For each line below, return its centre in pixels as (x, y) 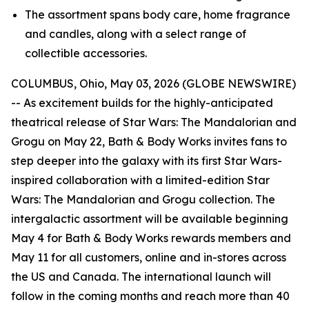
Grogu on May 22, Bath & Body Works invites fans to (149, 141)
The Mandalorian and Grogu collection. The (159, 199)
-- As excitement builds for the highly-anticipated (142, 103)
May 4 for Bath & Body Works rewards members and (151, 238)
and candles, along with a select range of (136, 34)
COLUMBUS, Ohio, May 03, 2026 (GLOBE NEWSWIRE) (153, 83)
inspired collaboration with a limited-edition (129, 180)
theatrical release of (67, 122)
